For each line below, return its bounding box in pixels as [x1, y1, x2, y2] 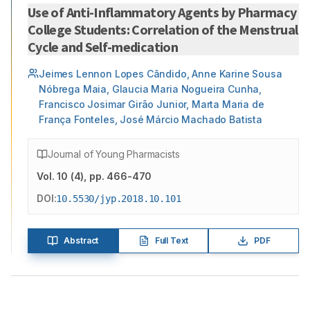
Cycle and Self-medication [28, 38, 178, 55]
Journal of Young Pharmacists [48, 148, 180, 160]
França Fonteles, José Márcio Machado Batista [39, 113, 262, 125]
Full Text [154, 235, 189, 246]
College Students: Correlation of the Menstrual [28, 21, 298, 38]
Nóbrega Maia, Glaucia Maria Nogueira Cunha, [39, 83, 262, 95]
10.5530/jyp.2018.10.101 [56, 193, 181, 204]
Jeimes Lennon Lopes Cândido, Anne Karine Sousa [39, 68, 282, 80]
